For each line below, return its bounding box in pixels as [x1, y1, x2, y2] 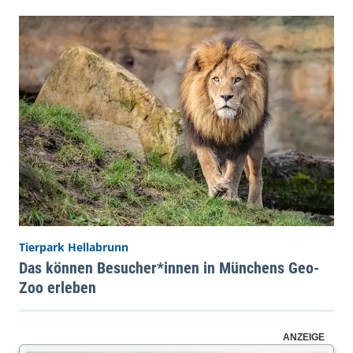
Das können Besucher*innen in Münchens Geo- [19, 258, 319, 277]
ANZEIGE [283, 331, 325, 343]
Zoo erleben [19, 277, 96, 297]
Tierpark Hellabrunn [19, 239, 128, 255]
